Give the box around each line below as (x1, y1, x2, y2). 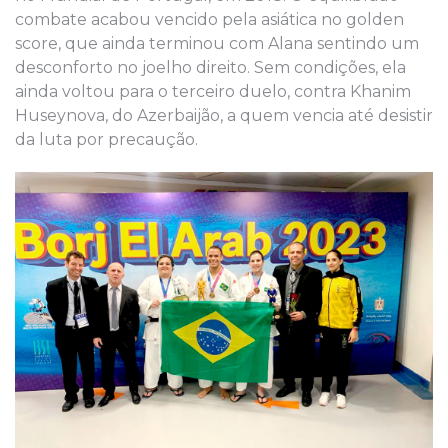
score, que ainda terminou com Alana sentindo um (15, 33, 419, 53)
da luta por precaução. (15, 129, 198, 149)
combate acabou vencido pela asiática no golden (15, 9, 404, 29)
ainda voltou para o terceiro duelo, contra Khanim (15, 81, 411, 101)
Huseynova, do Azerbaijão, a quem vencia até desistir (15, 105, 433, 125)
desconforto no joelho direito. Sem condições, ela (15, 57, 406, 77)
